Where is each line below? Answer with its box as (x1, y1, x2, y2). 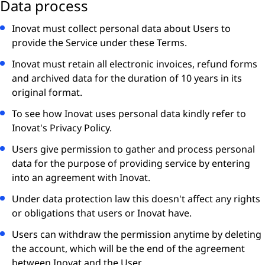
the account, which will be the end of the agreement (12, 242, 245, 255)
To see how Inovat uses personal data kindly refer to (12, 107, 246, 120)
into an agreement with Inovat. (12, 171, 150, 184)
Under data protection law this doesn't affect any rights (12, 192, 260, 205)
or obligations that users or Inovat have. (12, 206, 192, 219)
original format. (12, 86, 82, 99)
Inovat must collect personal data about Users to (12, 22, 231, 35)
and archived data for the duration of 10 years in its (12, 72, 242, 85)
